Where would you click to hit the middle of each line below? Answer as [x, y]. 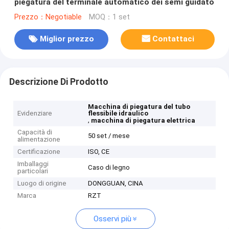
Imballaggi [33, 164]
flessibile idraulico [118, 113]
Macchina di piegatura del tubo [139, 107]
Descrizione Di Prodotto [59, 82]
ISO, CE [99, 152]
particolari [33, 171]
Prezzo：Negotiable [48, 17]
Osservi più [112, 219]
